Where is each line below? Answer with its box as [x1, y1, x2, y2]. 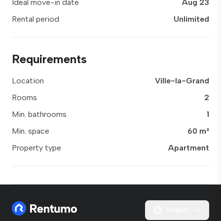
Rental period [12, 14, 59, 24]
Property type [12, 143, 61, 152]
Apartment [168, 143, 209, 152]
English [167, 206, 189, 214]
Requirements [12, 52, 87, 66]
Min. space [12, 126, 49, 136]
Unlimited [174, 14, 209, 24]
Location [12, 76, 44, 85]
